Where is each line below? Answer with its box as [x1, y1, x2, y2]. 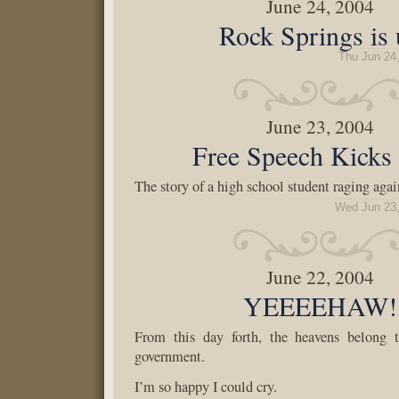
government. [134, 346, 205, 366]
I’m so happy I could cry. [134, 377, 277, 396]
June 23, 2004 [266, 113, 375, 139]
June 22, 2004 [266, 264, 375, 289]
